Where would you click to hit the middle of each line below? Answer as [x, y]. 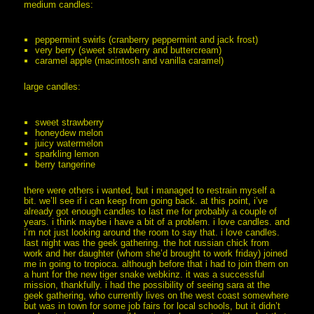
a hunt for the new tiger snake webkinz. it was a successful [144, 274]
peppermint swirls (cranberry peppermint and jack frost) [147, 39]
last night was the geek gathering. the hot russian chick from [147, 243]
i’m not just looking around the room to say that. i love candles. [152, 232]
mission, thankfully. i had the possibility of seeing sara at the [147, 285]
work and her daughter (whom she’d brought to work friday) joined [156, 253]
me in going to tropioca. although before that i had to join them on [156, 264]
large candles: [53, 87]
